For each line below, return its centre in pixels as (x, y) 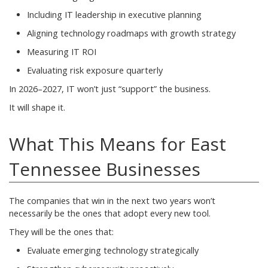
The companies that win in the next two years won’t (112, 200)
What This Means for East (118, 144)
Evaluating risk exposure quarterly (95, 70)
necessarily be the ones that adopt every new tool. (110, 213)
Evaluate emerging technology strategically (113, 250)
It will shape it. (37, 107)
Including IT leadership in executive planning (114, 14)
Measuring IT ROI (62, 51)
